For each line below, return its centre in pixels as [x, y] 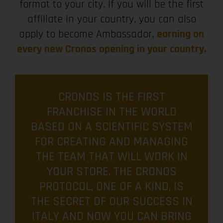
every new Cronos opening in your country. [111, 50]
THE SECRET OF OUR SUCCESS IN [111, 202]
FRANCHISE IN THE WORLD [111, 112]
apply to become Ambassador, [88, 35]
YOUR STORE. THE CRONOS [111, 172]
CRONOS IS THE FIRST [111, 97]
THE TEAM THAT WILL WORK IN [111, 157]
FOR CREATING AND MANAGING [111, 142]
